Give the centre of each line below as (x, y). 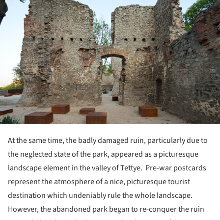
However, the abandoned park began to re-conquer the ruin (106, 209)
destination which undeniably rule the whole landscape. (100, 195)
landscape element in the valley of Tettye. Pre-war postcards (107, 168)
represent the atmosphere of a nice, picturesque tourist (99, 181)
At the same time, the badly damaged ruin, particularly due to (108, 140)
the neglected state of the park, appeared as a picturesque (103, 154)
